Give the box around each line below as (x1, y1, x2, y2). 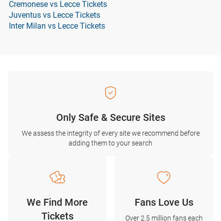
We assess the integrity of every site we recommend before (21, 129, 200, 137)
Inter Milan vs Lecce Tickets (9, 21, 105, 31)
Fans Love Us (134, 196, 193, 208)
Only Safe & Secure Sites (56, 111, 165, 123)
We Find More (27, 196, 88, 208)
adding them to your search (69, 139, 152, 147)
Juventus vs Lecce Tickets (9, 10, 100, 20)
